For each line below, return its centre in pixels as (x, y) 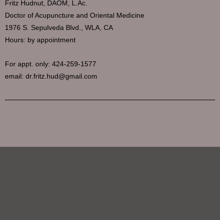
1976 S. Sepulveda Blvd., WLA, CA (59, 28)
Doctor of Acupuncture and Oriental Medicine (75, 16)
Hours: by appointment (40, 40)
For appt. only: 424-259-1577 (51, 64)
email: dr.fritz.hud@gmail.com (51, 77)
